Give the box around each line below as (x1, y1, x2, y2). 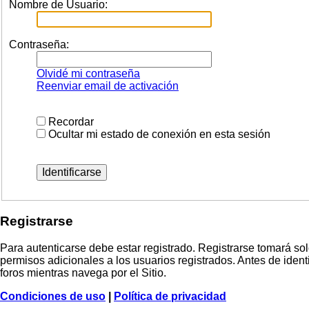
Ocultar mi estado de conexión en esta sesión (46, 128, 270, 141)
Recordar (46, 116, 94, 128)
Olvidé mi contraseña (37, 68, 140, 80)
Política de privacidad (114, 290, 226, 302)
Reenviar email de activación (37, 80, 179, 92)
